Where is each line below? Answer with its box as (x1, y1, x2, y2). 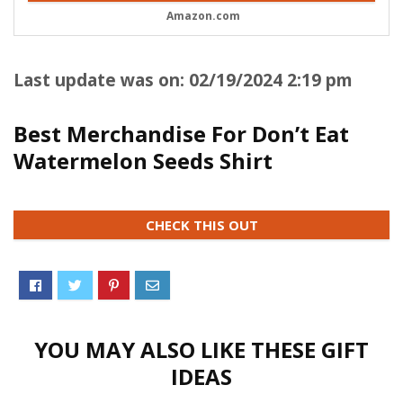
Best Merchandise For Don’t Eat (13, 119, 349, 148)
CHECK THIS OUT (145, 215, 258, 234)
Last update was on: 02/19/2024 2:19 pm (13, 67, 353, 92)
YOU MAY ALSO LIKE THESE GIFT (34, 335, 369, 364)
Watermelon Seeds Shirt (13, 146, 273, 175)
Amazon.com (164, 8, 240, 23)
